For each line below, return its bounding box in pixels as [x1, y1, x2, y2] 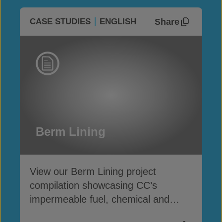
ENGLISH [100, 17, 136, 26]
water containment [30, 208, 111, 219]
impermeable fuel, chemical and [30, 194, 169, 205]
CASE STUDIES [30, 17, 91, 26]
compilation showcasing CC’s [30, 180, 157, 191]
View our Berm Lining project [30, 166, 156, 177]
